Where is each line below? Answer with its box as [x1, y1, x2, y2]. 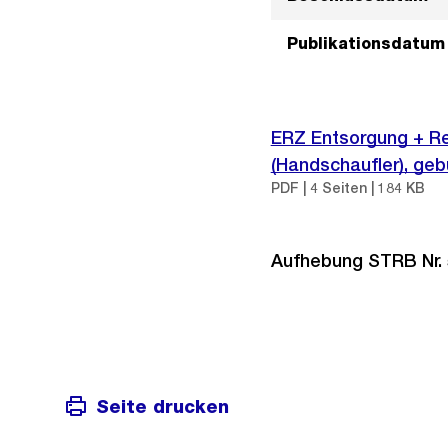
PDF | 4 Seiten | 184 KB [270, 180, 425, 196]
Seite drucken [96, 395, 229, 417]
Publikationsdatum [286, 34, 445, 53]
